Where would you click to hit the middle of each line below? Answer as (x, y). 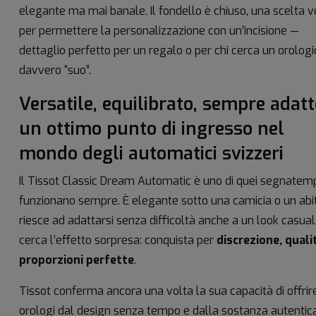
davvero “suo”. (55, 70)
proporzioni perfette (77, 260)
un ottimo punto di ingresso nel (152, 128)
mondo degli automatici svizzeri (151, 153)
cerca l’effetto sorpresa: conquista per (118, 240)
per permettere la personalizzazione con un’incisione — (159, 30)
